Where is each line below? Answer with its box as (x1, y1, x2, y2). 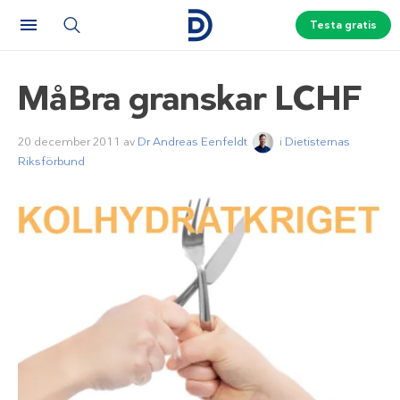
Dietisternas (284, 133, 350, 149)
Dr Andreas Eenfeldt (137, 133, 247, 149)
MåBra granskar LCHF (18, 76, 363, 121)
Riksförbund (18, 154, 85, 170)
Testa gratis (309, 18, 377, 32)
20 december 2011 (18, 133, 123, 149)
